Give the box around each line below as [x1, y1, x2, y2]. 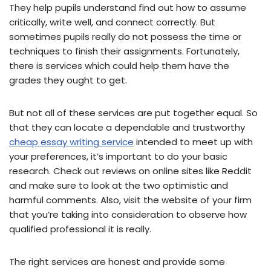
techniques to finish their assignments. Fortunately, [9, 45, 240, 58]
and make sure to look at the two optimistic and [9, 179, 228, 192]
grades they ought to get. [9, 74, 127, 87]
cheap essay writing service [9, 135, 134, 149]
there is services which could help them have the [9, 59, 229, 73]
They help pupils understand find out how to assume [9, 1, 246, 15]
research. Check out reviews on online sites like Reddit [9, 165, 252, 178]
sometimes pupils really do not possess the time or [9, 30, 241, 44]
